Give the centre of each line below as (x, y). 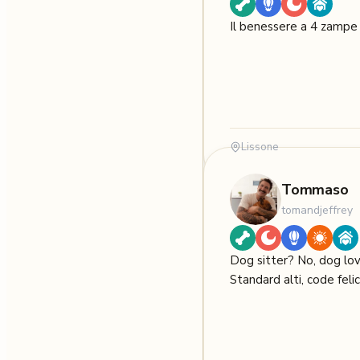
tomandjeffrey (317, 211)
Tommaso (315, 190)
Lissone (260, 147)
